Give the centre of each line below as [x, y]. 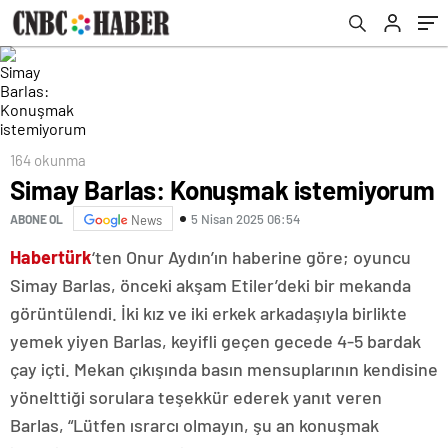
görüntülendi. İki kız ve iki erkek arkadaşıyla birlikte [208, 313]
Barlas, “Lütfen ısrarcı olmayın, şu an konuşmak [194, 425]
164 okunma [48, 160]
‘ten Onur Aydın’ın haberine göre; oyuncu [251, 257]
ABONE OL [36, 218]
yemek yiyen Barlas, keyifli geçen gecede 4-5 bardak [215, 341]
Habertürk [51, 257]
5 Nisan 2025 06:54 [245, 218]
